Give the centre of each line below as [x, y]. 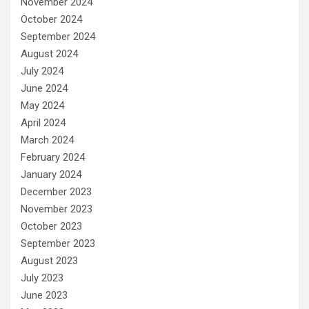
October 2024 [51, 20]
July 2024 [42, 71]
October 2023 [51, 227]
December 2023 [56, 192]
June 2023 [44, 296]
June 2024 [44, 89]
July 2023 [42, 278]
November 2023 [57, 209]
